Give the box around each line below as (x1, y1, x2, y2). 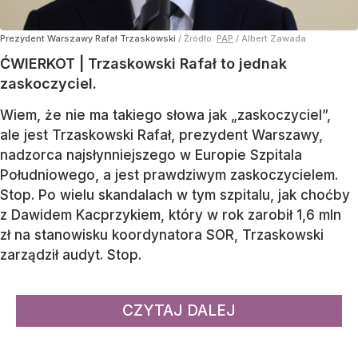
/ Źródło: (178, 33, 217, 45)
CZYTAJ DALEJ (122, 301, 236, 320)
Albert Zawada (241, 33, 306, 45)
